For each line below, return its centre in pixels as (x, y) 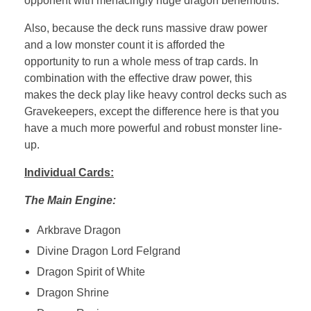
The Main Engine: (70, 200)
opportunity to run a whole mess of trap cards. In (141, 61)
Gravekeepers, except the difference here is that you (152, 111)
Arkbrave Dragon (78, 230)
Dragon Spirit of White (91, 271)
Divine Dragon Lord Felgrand (108, 251)
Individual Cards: (69, 172)
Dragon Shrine (73, 292)
